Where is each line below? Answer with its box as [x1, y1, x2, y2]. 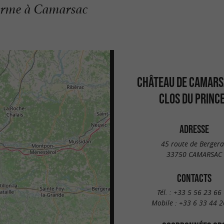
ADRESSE [179, 123, 209, 135]
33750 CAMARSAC [166, 149, 222, 159]
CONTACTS [176, 171, 211, 184]
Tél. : [156, 187, 173, 197]
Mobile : [151, 198, 179, 208]
